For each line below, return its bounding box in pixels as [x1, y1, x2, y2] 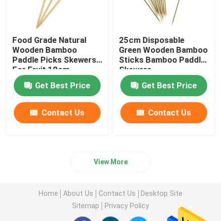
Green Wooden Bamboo [119, 44, 208, 55]
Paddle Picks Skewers [12, 54, 97, 65]
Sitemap [72, 202, 100, 210]
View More [93, 157, 128, 166]
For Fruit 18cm [12, 64, 70, 74]
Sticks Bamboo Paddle [119, 54, 206, 65]
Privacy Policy [104, 202, 149, 210]
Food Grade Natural [12, 35, 87, 45]
